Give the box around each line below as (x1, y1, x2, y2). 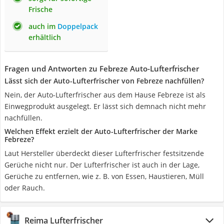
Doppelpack (57, 21, 98, 31)
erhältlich (28, 32, 61, 42)
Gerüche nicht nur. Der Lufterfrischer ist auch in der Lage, (4, 160, 199, 169)
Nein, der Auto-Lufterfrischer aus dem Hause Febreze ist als (4, 90, 205, 99)
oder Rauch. (4, 183, 45, 192)
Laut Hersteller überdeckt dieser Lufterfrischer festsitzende (4, 148, 204, 158)
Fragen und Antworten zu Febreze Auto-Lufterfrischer (4, 63, 199, 73)
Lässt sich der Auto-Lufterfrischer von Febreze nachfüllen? (4, 76, 204, 85)
